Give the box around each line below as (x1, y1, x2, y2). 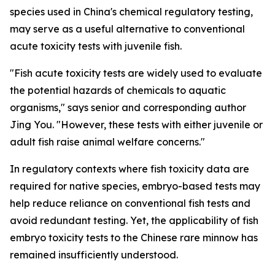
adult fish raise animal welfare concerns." (10, 136, 205, 148)
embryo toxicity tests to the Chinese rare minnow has (10, 231, 258, 244)
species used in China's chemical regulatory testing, (10, 6, 253, 18)
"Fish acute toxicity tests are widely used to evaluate (10, 67, 262, 79)
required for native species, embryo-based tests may (10, 180, 260, 192)
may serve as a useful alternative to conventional (10, 23, 245, 35)
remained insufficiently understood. (10, 249, 178, 261)
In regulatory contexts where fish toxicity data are (10, 163, 249, 175)
